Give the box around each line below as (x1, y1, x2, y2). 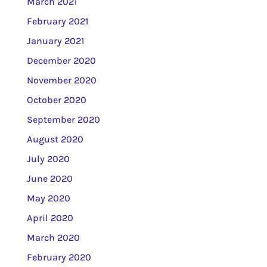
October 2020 (26, 94, 86, 105)
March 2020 (26, 231, 80, 243)
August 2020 (26, 133, 83, 145)
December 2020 (26, 54, 96, 66)
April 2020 (26, 212, 73, 223)
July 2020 (26, 153, 70, 164)
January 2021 (26, 35, 84, 46)
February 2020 (26, 251, 91, 263)
